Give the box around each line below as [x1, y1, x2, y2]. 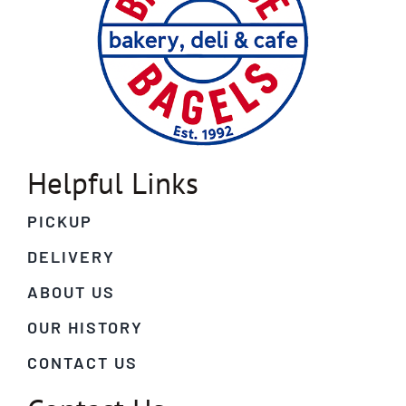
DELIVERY [26, 246, 115, 266]
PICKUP [26, 210, 92, 231]
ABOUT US [26, 281, 115, 302]
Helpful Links [26, 163, 198, 202]
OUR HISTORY [26, 316, 143, 337]
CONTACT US [26, 352, 138, 372]
